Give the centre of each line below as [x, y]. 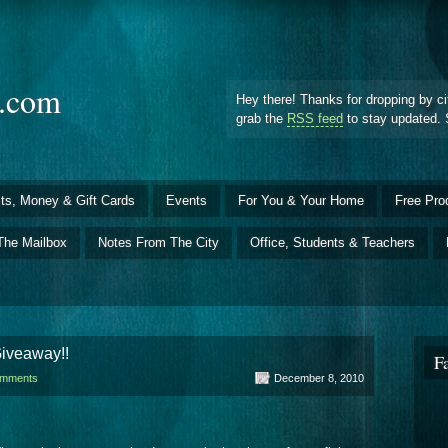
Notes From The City [158, 242]
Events [186, 200]
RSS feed [315, 118]
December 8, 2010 [319, 377]
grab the [261, 118]
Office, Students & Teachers [332, 242]
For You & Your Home [301, 200]
